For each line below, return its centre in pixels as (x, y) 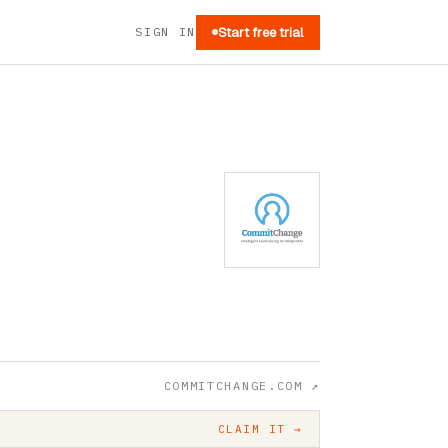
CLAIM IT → (260, 429)
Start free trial (261, 32)
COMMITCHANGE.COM (233, 385)
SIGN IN (165, 31)
